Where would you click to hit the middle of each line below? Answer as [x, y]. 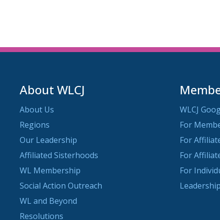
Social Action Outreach [61, 186]
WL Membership [50, 171]
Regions [35, 125]
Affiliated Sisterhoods [59, 155]
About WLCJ [52, 90]
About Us [37, 110]
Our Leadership [48, 140]
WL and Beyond [48, 201]
